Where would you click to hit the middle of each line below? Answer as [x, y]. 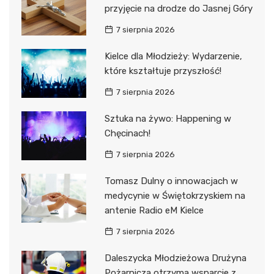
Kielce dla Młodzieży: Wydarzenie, [173, 57]
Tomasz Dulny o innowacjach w [171, 181]
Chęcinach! [127, 134]
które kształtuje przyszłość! [163, 71]
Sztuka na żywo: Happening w [168, 119]
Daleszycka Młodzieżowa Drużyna [175, 258]
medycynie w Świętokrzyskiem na [175, 196]
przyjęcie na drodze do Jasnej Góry [178, 9]
